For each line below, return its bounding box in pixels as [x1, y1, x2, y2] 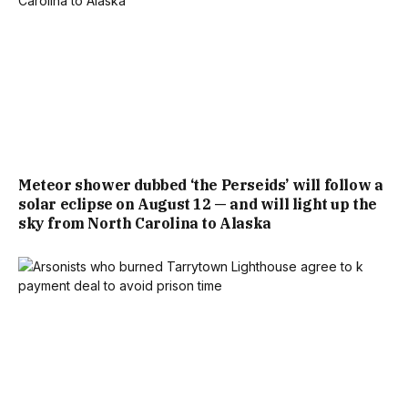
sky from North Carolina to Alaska [18, 214, 271, 233]
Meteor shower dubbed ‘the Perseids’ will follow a [18, 176, 383, 195]
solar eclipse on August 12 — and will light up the [18, 195, 378, 214]
